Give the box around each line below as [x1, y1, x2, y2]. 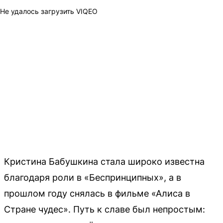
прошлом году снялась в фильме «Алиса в [4, 188, 190, 199]
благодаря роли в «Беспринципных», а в [4, 172, 181, 183]
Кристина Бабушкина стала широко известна [4, 156, 205, 167]
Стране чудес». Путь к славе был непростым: [4, 204, 205, 215]
